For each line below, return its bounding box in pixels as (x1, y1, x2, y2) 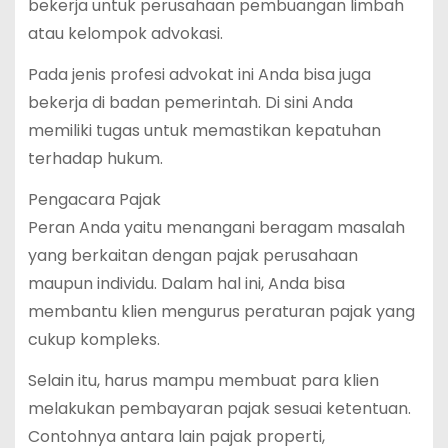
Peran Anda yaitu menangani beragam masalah (27, 215, 405, 239)
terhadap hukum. (27, 146, 163, 170)
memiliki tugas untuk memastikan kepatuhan (27, 118, 381, 142)
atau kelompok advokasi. (27, 22, 223, 46)
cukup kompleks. (27, 327, 160, 351)
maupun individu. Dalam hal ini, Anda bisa (27, 271, 345, 295)
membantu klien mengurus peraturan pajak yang (27, 299, 415, 323)
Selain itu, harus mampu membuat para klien (27, 368, 379, 392)
